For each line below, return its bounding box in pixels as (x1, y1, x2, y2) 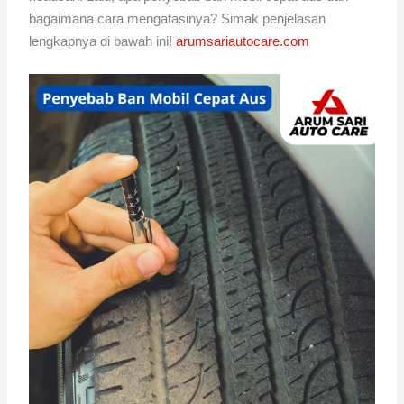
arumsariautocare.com (176, 33, 310, 49)
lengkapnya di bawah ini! (29, 33, 177, 49)
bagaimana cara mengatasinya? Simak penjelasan (29, 11, 326, 26)
